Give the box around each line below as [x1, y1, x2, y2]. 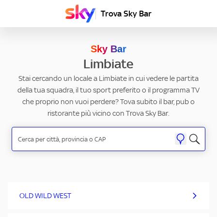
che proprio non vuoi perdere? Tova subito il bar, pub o [22, 97, 195, 107]
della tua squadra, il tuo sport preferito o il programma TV [17, 85, 200, 95]
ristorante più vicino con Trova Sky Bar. [47, 108, 170, 118]
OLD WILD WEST [19, 191, 71, 201]
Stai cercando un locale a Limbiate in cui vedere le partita [18, 74, 199, 83]
